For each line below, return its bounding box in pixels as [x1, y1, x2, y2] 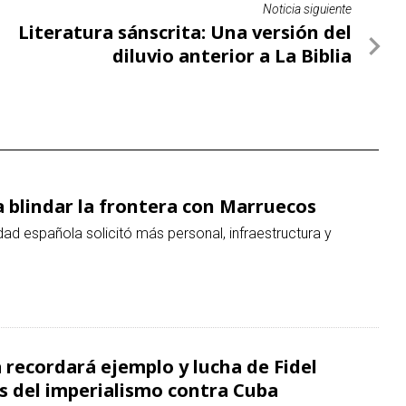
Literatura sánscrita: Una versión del [18, 20, 352, 45]
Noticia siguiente [263, 2, 352, 17]
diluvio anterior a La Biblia [112, 43, 352, 69]
